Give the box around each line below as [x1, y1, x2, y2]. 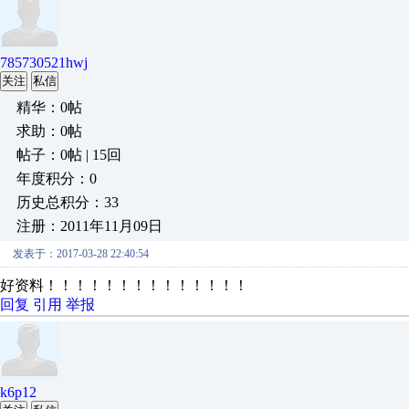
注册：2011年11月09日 [16, 218, 163, 234]
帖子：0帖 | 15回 [16, 147, 121, 163]
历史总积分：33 [16, 194, 119, 210]
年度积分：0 [16, 171, 97, 186]
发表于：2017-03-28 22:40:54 [13, 247, 149, 260]
